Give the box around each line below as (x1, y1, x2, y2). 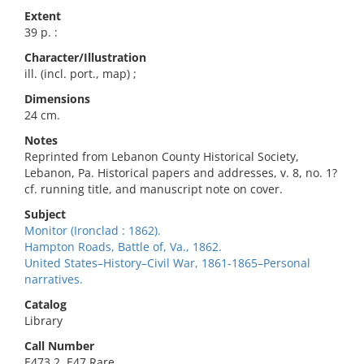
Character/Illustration (24, 50, 146, 65)
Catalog (24, 297, 67, 312)
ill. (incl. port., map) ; (24, 66, 136, 81)
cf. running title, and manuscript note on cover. (24, 181, 283, 197)
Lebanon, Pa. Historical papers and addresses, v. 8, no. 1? (24, 165, 337, 180)
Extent (24, 8, 61, 24)
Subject (24, 206, 66, 222)
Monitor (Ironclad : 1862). (24, 223, 161, 238)
